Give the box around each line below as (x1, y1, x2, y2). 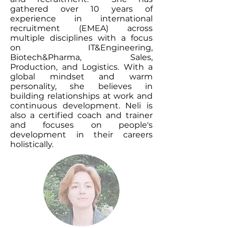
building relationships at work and (10, 91, 153, 101)
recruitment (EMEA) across (10, 23, 153, 33)
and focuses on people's (10, 120, 153, 130)
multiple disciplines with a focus (10, 33, 153, 43)
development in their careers (10, 130, 153, 139)
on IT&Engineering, (10, 43, 153, 52)
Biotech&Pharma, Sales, (10, 52, 153, 62)
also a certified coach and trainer (10, 110, 153, 120)
